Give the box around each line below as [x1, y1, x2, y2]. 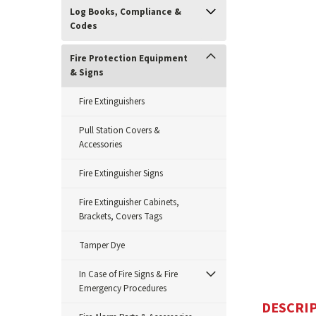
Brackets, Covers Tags [79, 210, 162, 223]
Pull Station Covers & [79, 124, 160, 137]
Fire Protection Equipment [70, 52, 188, 65]
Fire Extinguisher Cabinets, [79, 196, 179, 209]
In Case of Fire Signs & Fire [79, 268, 178, 281]
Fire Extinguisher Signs [79, 167, 163, 180]
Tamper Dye [79, 239, 125, 252]
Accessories [79, 138, 122, 151]
